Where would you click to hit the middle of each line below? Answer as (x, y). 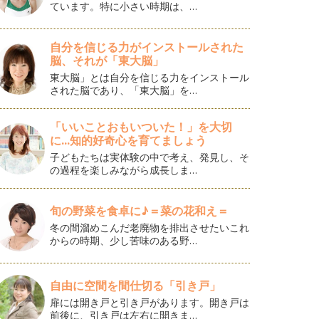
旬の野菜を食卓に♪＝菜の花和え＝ (140, 211)
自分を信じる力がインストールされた (147, 47)
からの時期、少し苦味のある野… (124, 241)
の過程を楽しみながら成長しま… (124, 170)
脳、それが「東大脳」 (107, 61)
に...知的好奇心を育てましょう (129, 141)
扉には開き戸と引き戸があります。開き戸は (150, 303)
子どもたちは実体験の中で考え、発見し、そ (150, 157)
